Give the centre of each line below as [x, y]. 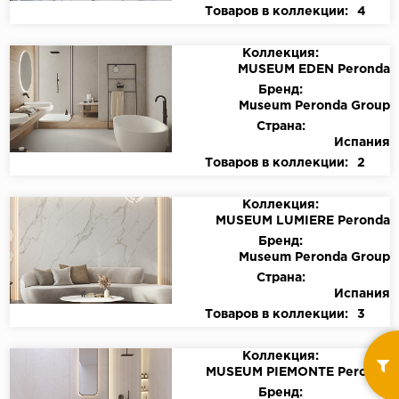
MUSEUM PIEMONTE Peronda [298, 373]
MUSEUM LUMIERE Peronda [303, 221]
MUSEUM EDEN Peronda [314, 70]
